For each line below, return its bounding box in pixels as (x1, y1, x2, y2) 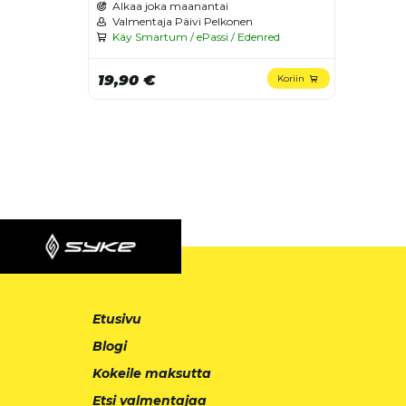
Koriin (276, 72, 304, 84)
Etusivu (92, 310, 141, 327)
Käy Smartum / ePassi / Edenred (111, 29, 280, 43)
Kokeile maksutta (92, 364, 211, 382)
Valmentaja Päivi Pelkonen (111, 14, 253, 28)
